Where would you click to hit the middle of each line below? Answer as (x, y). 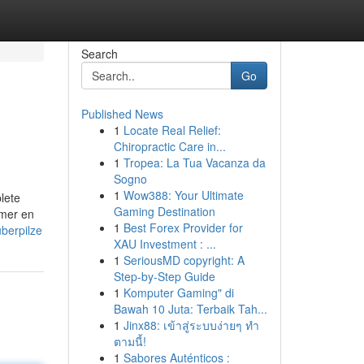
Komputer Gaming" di (178, 292)
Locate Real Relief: (172, 130)
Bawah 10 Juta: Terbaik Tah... (190, 309)
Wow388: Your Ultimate (183, 195)
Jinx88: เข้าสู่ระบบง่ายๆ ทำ (191, 325)
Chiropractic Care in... (169, 146)
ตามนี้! (130, 341)
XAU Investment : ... (165, 244)
